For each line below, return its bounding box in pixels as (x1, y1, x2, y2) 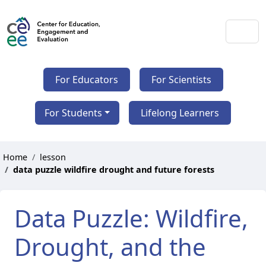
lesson (40, 151, 66, 163)
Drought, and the (14, 230, 206, 263)
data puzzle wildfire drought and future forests (13, 164, 214, 175)
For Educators (55, 73, 118, 86)
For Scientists (151, 73, 211, 86)
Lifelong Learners (141, 106, 220, 119)
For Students (44, 106, 102, 119)
